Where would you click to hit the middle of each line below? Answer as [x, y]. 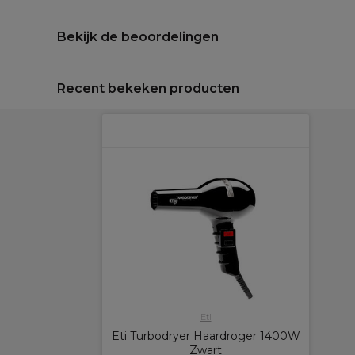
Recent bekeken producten [148, 88]
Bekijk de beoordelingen [138, 37]
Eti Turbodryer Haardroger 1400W [206, 336]
